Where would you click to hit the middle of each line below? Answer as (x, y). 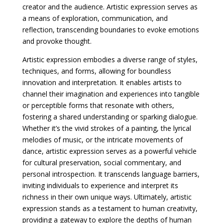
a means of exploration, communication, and (95, 18)
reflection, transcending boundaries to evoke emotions (111, 29)
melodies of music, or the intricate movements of (102, 139)
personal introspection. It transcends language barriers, (111, 174)
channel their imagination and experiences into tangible (111, 94)
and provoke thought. (57, 41)
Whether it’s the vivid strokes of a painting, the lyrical (107, 128)
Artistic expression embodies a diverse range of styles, (110, 59)
